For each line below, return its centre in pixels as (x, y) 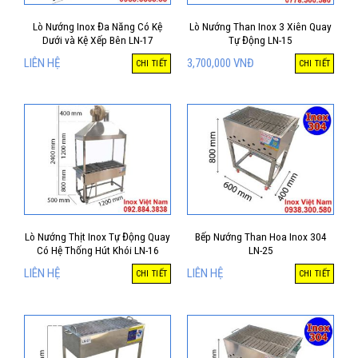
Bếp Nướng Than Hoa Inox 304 (261, 237)
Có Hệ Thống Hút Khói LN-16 (97, 251)
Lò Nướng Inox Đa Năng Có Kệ (97, 26)
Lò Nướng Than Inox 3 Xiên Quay (261, 26)
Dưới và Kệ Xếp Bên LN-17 (97, 40)
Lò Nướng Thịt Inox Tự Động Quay (97, 237)
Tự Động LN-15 (261, 40)
